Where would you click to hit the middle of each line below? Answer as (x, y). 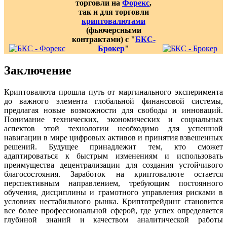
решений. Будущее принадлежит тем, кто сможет (113, 146)
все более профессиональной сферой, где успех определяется (113, 210)
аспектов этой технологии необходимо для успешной (113, 128)
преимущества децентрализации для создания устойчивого (113, 165)
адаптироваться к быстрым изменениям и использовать (113, 156)
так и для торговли (113, 12)
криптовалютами (113, 21)
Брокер (111, 48)
